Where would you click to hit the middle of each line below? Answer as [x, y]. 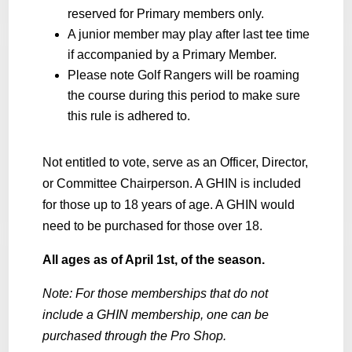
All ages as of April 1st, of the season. [153, 259]
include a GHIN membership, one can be [155, 314]
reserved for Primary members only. [165, 13]
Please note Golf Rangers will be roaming [183, 75]
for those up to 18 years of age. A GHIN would [168, 204]
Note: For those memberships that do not [155, 293]
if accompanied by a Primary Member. [172, 54]
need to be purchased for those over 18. [152, 225]
